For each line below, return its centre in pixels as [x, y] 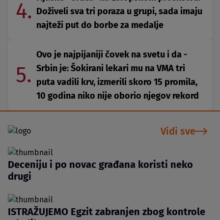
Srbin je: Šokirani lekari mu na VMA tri [111, 68]
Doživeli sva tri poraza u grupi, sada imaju [119, 11]
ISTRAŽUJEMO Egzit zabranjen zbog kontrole [107, 211]
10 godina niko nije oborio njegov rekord [118, 96]
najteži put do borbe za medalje [100, 25]
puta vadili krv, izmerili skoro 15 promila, [117, 82]
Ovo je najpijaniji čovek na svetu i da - [112, 54]
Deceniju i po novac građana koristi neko [100, 164]
